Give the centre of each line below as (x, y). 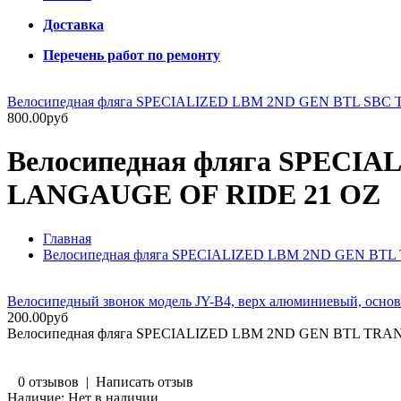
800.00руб (38, 118)
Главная (67, 238)
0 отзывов (48, 381)
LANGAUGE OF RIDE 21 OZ (194, 195)
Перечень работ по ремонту (132, 55)
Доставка (73, 25)
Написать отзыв (145, 381)
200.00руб (38, 317)
